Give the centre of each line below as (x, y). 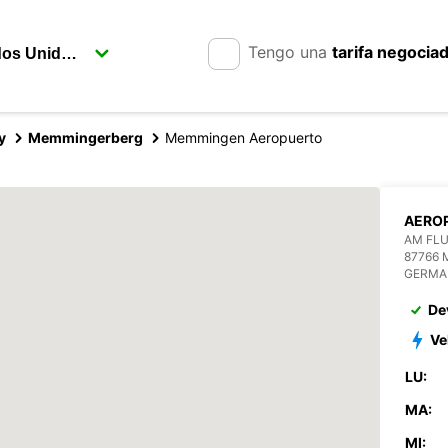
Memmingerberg (85, 137)
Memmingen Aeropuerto (243, 137)
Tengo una (290, 52)
